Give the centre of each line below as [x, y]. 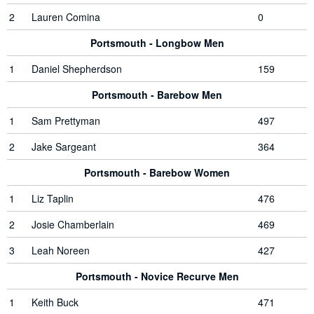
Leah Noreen [61, 250]
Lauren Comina [66, 17]
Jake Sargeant [64, 146]
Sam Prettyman [66, 121]
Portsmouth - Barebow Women [157, 172]
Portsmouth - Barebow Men [157, 95]
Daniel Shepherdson [77, 69]
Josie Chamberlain [73, 224]
